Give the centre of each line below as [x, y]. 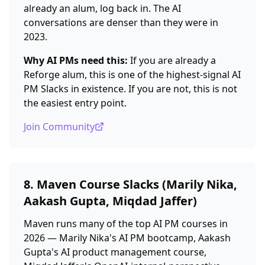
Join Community [59, 127]
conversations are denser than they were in [121, 22]
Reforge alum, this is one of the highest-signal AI [132, 75]
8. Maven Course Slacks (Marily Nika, [130, 184]
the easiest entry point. [75, 103]
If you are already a [172, 60]
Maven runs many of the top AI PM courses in [126, 224]
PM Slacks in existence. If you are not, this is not [130, 89]
